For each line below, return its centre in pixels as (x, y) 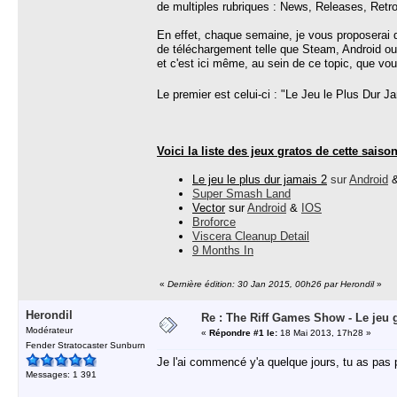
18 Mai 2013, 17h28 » (324, 333)
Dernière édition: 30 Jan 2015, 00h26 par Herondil (271, 284)
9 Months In (223, 250)
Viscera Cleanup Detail (251, 236)
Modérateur (49, 330)
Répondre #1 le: (243, 333)
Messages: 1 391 (61, 374)
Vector (209, 208)
